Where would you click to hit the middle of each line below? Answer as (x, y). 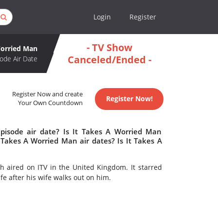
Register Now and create (48, 94)
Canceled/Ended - (109, 60)
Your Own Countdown (51, 103)
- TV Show (109, 47)
